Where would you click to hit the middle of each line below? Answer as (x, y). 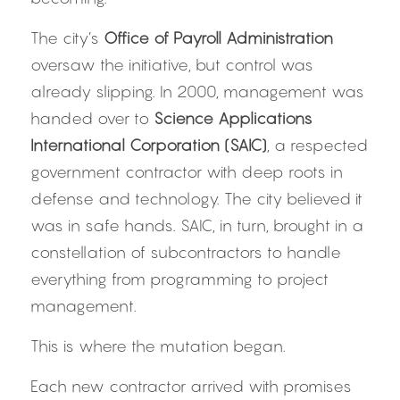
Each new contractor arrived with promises (191, 386)
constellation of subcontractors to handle (186, 252)
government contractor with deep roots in (187, 172)
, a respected (317, 145)
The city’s (67, 38)
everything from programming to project (179, 279)
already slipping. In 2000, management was (197, 92)
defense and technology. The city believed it (196, 199)
